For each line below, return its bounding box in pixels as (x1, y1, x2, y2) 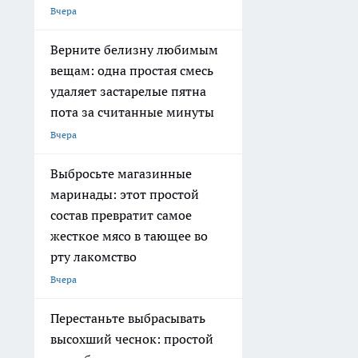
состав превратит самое (50, 207, 192, 224)
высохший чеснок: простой (50, 331, 213, 348)
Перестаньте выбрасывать (50, 310, 205, 327)
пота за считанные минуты (50, 104, 214, 121)
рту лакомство (50, 249, 137, 265)
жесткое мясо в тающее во (50, 228, 208, 245)
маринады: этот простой (50, 186, 199, 203)
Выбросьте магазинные (50, 165, 192, 182)
